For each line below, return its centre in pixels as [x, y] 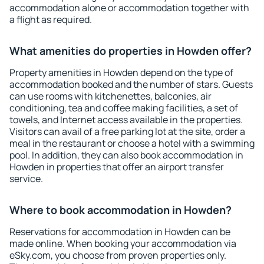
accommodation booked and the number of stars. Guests [131, 84]
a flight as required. [51, 19]
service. [26, 179]
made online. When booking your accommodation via [123, 243]
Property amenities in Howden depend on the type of [121, 72]
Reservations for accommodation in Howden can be [120, 232]
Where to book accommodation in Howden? [121, 210]
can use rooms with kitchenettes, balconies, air [110, 96]
